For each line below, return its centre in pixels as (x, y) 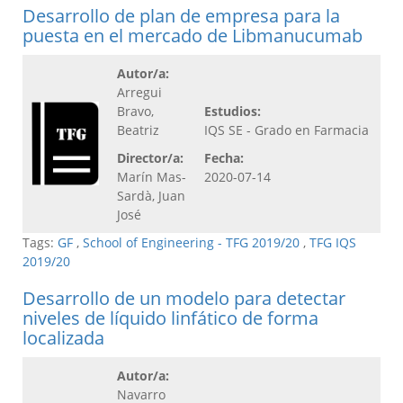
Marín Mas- (152, 177)
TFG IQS (333, 243)
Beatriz (138, 130)
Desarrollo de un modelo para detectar (184, 299)
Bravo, (135, 112)
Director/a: (150, 158)
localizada (63, 338)
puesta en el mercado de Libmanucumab (193, 36)
